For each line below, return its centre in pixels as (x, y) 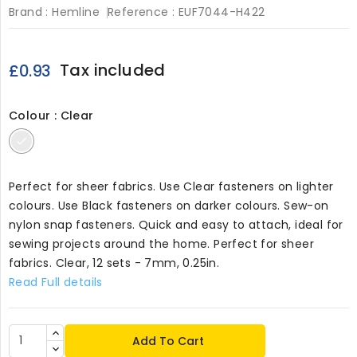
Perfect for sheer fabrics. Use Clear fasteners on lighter (171, 186)
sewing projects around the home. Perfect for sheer (161, 243)
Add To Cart (169, 341)
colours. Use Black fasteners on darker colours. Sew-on (169, 205)
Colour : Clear (51, 115)
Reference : (141, 12)
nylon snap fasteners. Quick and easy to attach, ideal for (176, 224)
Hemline (76, 12)
